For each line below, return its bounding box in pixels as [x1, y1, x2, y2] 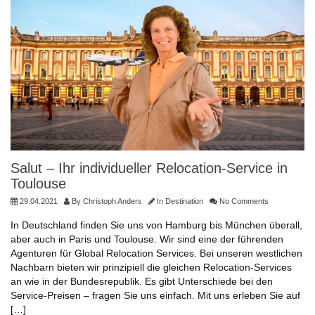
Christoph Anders [83, 197, 142, 206]
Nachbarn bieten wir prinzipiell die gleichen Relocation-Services [11, 262, 292, 274]
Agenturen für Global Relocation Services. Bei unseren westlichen [11, 247, 302, 259]
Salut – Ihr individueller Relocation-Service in [11, 160, 288, 176]
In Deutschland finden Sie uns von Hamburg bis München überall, [11, 219, 302, 231]
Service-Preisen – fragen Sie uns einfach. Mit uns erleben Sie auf [11, 290, 300, 302]
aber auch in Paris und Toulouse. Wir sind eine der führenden [11, 233, 283, 245]
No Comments [217, 197, 269, 206]
